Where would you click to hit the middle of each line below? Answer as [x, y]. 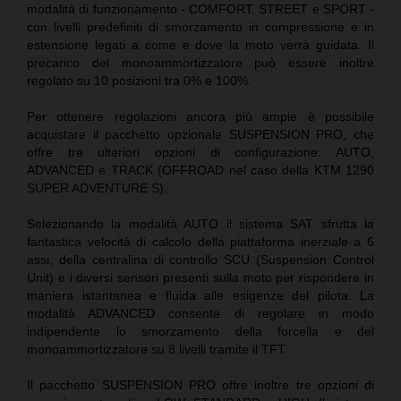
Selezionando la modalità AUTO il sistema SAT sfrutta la [200, 223]
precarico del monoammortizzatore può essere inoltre [200, 62]
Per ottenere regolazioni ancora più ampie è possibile [200, 116]
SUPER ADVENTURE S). [97, 188]
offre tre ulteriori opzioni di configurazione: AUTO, [200, 152]
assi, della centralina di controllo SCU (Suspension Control [200, 259]
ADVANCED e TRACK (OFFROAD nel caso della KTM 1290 [200, 170]
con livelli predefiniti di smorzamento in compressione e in [200, 26]
